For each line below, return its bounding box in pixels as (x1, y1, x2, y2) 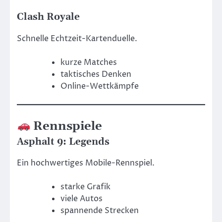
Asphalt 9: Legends (17, 136, 110, 148)
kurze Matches (60, 56, 117, 68)
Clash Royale (17, 11, 80, 23)
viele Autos (60, 193, 103, 204)
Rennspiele (30, 118, 103, 134)
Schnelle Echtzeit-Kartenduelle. (17, 33, 137, 44)
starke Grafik (60, 181, 111, 192)
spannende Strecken (60, 205, 139, 216)
